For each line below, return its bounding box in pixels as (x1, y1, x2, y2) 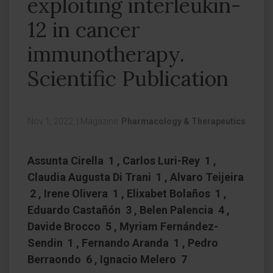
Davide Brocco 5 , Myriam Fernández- (27, 220, 218, 233)
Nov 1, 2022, (27, 116, 77, 126)
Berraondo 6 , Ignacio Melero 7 (27, 253, 187, 266)
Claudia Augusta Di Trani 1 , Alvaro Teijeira (27, 171, 244, 183)
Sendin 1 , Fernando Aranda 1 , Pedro (27, 236, 218, 249)
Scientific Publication (27, 65, 229, 91)
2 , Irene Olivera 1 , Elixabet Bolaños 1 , (27, 187, 227, 200)
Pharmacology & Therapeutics (121, 116, 246, 126)
